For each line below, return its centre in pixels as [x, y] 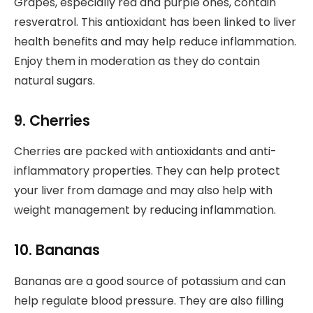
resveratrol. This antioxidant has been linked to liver [155, 22]
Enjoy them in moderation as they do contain [137, 61]
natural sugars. [54, 81]
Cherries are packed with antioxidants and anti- [145, 152]
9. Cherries [52, 120]
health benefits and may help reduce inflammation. [155, 42]
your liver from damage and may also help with [143, 191]
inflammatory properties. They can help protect [147, 171]
